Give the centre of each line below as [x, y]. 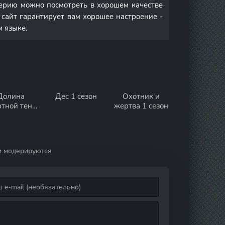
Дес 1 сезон [76, 96]
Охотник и [141, 96]
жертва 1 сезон [141, 106]
